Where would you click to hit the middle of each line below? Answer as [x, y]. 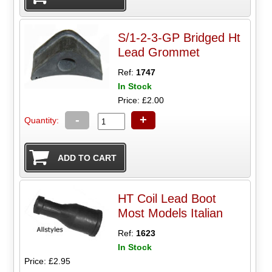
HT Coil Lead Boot [167, 199]
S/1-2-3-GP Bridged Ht [179, 38]
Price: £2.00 [141, 100]
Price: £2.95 [48, 261]
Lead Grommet [159, 53]
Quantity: [42, 121]
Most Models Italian [171, 213]
